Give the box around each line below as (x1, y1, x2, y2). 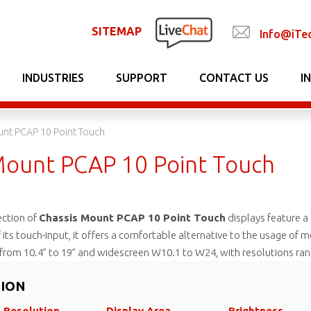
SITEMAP (92, 25, 142, 37)
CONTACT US (199, 72, 269, 84)
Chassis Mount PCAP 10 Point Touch (39, 212, 226, 224)
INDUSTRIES (22, 72, 84, 84)
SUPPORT (116, 72, 167, 84)
